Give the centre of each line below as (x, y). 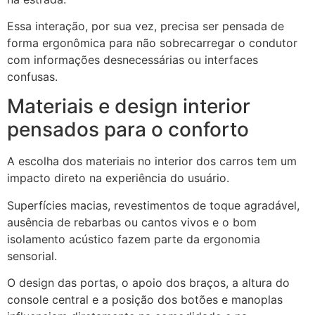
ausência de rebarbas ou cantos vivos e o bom (132, 222)
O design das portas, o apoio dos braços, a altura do (148, 283)
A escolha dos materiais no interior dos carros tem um (152, 161)
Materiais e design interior (129, 107)
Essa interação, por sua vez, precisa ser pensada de (146, 26)
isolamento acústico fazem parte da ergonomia (134, 239)
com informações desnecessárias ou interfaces (133, 59)
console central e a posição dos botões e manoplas (145, 300)
